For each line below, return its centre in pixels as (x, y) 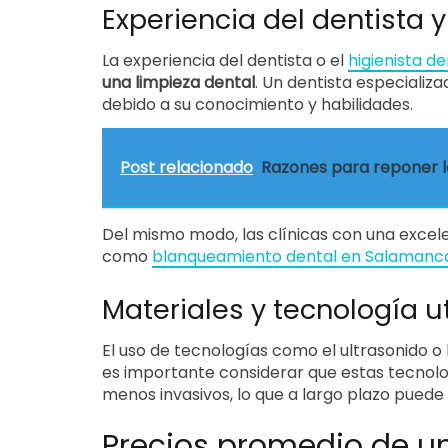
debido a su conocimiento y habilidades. (257, 104)
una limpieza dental (178, 82)
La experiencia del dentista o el (225, 60)
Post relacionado (186, 167)
